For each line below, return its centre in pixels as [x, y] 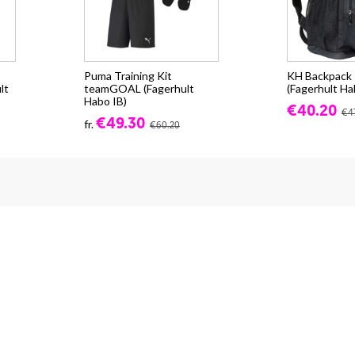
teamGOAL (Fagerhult [139, 89]
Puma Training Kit [128, 76]
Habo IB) [105, 101]
